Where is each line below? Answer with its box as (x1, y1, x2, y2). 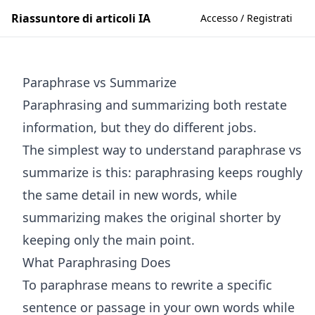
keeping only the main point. (22, 231, 195, 248)
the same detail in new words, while (22, 186, 237, 203)
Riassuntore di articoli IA (11, 11, 150, 26)
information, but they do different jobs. (22, 119, 257, 136)
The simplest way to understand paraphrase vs (22, 141, 302, 158)
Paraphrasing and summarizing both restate (22, 96, 287, 113)
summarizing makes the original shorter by (22, 209, 281, 226)
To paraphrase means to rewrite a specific (22, 276, 272, 293)
